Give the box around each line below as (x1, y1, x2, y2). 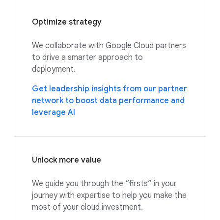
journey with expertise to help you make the (32, 190, 187, 200)
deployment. (32, 64, 76, 74)
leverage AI (32, 107, 75, 117)
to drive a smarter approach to (32, 52, 143, 62)
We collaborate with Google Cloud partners (32, 40, 186, 51)
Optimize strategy (32, 17, 102, 27)
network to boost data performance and (32, 95, 185, 106)
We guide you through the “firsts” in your (32, 178, 177, 189)
